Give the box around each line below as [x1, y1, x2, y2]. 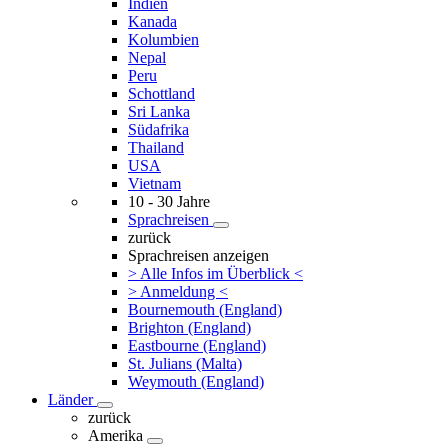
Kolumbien [128, 31, 199, 48]
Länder [48, 391, 97, 408]
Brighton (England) [128, 319, 251, 336]
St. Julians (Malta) [128, 355, 242, 372]
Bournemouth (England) [128, 301, 282, 318]
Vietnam [128, 175, 181, 192]
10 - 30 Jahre [128, 193, 210, 210]
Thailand [128, 139, 184, 156]
